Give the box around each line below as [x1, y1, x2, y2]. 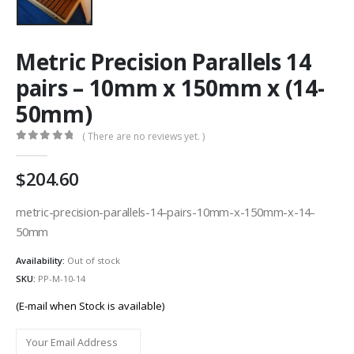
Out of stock [67, 254, 120, 266]
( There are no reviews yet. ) [82, 130, 205, 144]
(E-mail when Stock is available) [16, 298, 164, 313]
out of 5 [24, 144, 85, 155]
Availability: [16, 254, 67, 266]
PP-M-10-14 [38, 273, 85, 285]
